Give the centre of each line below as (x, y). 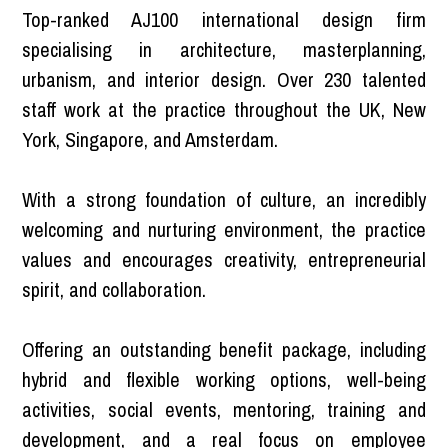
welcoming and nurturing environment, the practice (224, 229)
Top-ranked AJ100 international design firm (224, 19)
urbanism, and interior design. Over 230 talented (224, 79)
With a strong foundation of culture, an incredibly (224, 199)
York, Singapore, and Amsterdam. (150, 139)
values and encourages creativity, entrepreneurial (224, 259)
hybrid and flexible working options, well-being (224, 379)
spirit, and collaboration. (119, 289)
